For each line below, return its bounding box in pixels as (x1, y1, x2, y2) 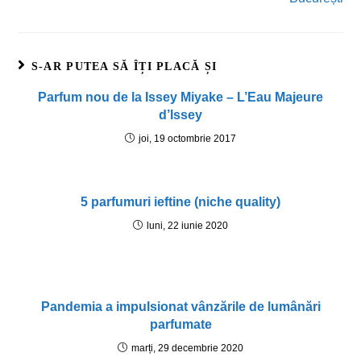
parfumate (149, 317, 212, 332)
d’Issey (159, 108, 202, 122)
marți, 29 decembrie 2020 (131, 342, 243, 355)
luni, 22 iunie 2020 (147, 220, 228, 232)
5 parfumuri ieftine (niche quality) (81, 195, 280, 210)
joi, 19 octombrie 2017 (139, 133, 236, 145)
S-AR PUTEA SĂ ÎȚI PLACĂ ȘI (31, 60, 218, 73)
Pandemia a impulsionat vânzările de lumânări (40, 300, 321, 314)
